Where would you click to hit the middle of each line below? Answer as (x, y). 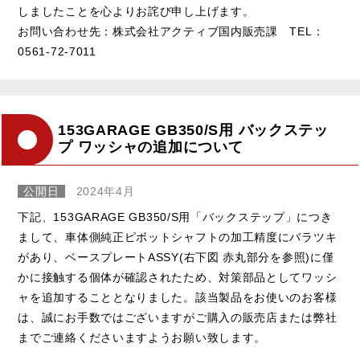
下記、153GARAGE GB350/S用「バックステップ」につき (175, 217)
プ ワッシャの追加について (151, 147)
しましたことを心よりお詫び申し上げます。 (136, 12)
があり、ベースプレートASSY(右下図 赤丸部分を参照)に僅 (176, 257)
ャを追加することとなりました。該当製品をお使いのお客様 (178, 297)
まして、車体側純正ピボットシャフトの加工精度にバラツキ (178, 237)
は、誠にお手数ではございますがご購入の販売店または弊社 (178, 317)
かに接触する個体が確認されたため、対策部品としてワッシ (178, 277)
